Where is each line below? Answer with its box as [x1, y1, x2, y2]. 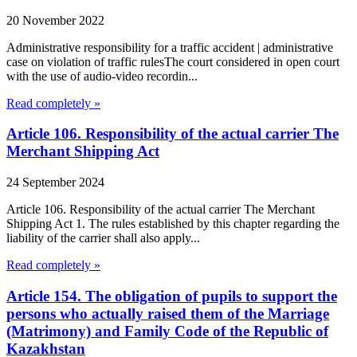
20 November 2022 [6, 13, 104, 27]
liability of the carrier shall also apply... [6, 230, 200, 245]
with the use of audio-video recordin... [6, 69, 198, 83]
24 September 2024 [6, 175, 104, 189]
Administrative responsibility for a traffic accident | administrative [6, 40, 333, 54]
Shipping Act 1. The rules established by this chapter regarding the [6, 216, 339, 230]
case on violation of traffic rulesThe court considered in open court [6, 54, 339, 69]
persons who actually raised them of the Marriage [6, 304, 329, 322]
